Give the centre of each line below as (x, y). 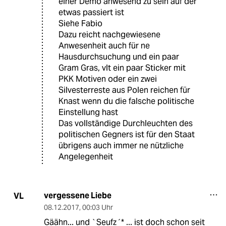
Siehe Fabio (80, 24)
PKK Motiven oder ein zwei (108, 79)
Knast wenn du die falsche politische (126, 101)
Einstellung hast (88, 112)
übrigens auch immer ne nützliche (121, 146)
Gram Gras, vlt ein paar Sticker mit (122, 68)
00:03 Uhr (97, 208)
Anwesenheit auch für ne (104, 46)
